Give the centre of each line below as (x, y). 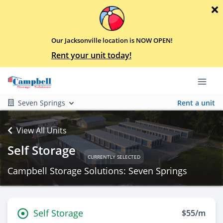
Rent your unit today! (91, 55)
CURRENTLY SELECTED (114, 157)
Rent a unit (196, 103)
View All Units (42, 130)
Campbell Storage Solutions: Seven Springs (97, 171)
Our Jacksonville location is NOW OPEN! (112, 40)
